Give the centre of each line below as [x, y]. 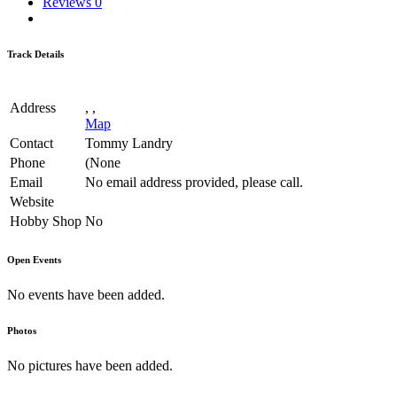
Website [32, 201]
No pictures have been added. [90, 365]
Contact [31, 143]
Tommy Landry [129, 143]
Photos [22, 330]
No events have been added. [86, 294]
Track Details [35, 54]
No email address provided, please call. [194, 182]
